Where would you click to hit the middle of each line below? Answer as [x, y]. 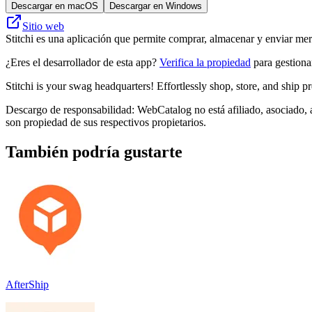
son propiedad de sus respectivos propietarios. [106, 122]
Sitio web [43, 26]
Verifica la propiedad [205, 62]
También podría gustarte [94, 151]
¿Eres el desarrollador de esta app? [83, 62]
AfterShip [27, 284]
